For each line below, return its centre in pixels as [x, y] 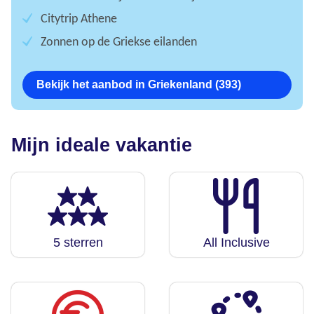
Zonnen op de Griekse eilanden [117, 43]
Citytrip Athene [77, 20]
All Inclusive [236, 243]
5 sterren [78, 243]
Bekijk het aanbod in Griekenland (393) [139, 85]
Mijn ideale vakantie [102, 145]
